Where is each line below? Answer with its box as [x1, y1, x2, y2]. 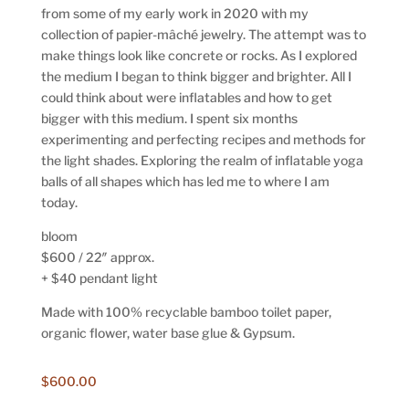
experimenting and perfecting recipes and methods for [40, 131, 366, 148]
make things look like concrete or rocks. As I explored [40, 47, 357, 64]
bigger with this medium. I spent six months [40, 110, 298, 127]
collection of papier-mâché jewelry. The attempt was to [40, 26, 366, 43]
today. [40, 194, 78, 211]
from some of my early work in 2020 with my [40, 5, 309, 22]
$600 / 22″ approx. [40, 249, 154, 266]
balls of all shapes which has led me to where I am [40, 173, 330, 190]
